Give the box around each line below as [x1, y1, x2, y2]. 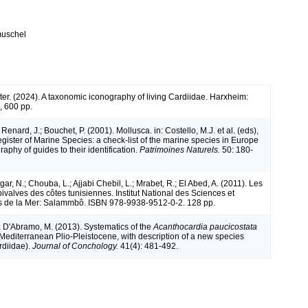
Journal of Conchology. [32, 241, 118, 252]
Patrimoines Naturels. [140, 145, 220, 155]
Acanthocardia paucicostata [153, 222, 257, 232]
